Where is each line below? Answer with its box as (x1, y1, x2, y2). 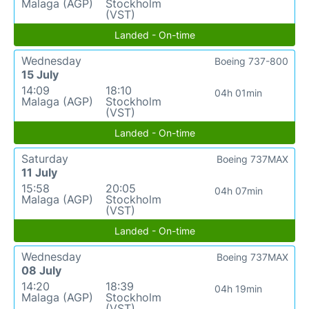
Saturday (21, 152, 68, 166)
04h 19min (215, 283, 263, 295)
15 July (21, 68, 59, 81)
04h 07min (214, 185, 263, 197)
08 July (21, 263, 61, 277)
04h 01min (215, 87, 263, 99)
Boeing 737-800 (215, 55, 288, 67)
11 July (21, 166, 57, 179)
